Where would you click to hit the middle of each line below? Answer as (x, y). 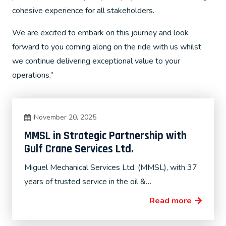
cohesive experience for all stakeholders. (83, 11)
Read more (170, 201)
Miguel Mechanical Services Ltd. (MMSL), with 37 (111, 168)
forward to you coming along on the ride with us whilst (107, 47)
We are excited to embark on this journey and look (100, 33)
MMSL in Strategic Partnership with (105, 136)
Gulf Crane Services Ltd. (79, 149)
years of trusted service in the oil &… (88, 182)
